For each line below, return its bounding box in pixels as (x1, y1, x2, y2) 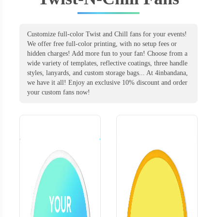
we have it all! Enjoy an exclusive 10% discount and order (27, 78, 187, 86)
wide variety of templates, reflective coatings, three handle (27, 59, 187, 67)
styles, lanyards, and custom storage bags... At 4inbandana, (27, 69, 188, 77)
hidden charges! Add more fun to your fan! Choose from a (27, 49, 187, 57)
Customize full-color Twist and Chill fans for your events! (27, 30, 187, 38)
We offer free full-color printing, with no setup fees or (27, 40, 177, 47)
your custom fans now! (27, 88, 90, 96)
